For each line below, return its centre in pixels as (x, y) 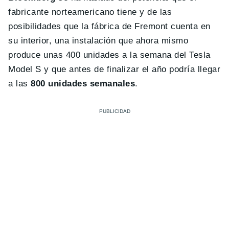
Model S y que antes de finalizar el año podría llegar (114, 69)
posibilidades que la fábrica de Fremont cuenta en (109, 26)
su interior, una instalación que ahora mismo (98, 40)
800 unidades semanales (82, 83)
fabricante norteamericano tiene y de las (90, 12)
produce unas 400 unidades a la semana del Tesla (109, 55)
